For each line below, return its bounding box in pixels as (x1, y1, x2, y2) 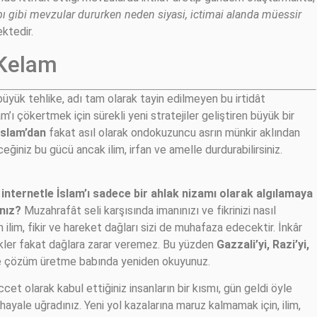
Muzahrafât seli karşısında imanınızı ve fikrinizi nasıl (21, 204, 276, 218)
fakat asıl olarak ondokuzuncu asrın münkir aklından (46, 125, 300, 139)
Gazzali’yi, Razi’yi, (217, 238, 309, 252)
